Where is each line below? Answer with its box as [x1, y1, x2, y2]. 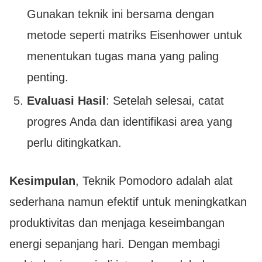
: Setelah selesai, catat [106, 94, 224, 108]
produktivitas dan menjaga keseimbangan [9, 216, 225, 230]
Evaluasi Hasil [27, 94, 106, 108]
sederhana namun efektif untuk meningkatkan [9, 195, 247, 209]
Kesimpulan [9, 174, 75, 188]
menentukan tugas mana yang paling [27, 50, 219, 63]
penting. [27, 71, 68, 84]
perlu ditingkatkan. [27, 136, 122, 150]
